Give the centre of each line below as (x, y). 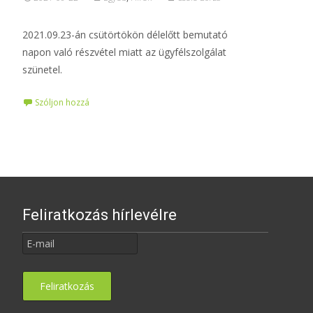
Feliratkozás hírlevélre (100, 215)
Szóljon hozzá (62, 102)
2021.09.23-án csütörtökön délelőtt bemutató (125, 35)
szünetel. (42, 70)
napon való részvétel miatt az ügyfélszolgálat (124, 52)
